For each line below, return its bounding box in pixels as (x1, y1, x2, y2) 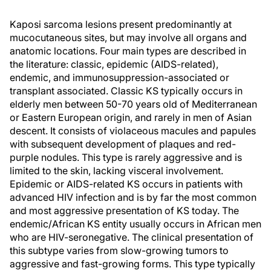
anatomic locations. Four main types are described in (10, 45, 246, 57)
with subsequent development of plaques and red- (10, 138, 236, 150)
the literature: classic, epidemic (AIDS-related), (10, 58, 218, 70)
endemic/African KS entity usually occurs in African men (10, 218, 261, 230)
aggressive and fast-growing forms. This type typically (10, 258, 255, 270)
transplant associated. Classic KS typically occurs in (10, 85, 243, 97)
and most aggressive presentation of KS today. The (10, 204, 239, 217)
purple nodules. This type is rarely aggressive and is (10, 151, 242, 163)
